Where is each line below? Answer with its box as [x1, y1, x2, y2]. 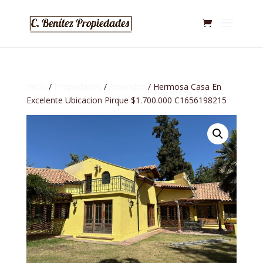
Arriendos [109, 81, 146, 92]
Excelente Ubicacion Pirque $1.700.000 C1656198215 [26, 95, 227, 106]
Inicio [26, 81, 46, 92]
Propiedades [53, 81, 102, 92]
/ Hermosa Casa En [145, 81, 221, 92]
